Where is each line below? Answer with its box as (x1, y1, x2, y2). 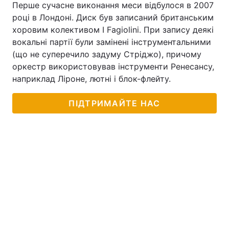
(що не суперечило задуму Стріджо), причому (12, 49, 201, 59)
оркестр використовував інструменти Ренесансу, (12, 61, 214, 72)
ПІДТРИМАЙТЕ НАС (68, 98, 161, 108)
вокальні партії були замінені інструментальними (12, 37, 211, 47)
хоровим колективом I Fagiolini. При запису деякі (12, 25, 214, 35)
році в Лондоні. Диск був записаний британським (12, 12, 214, 22)
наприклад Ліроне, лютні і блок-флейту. (12, 74, 171, 84)
